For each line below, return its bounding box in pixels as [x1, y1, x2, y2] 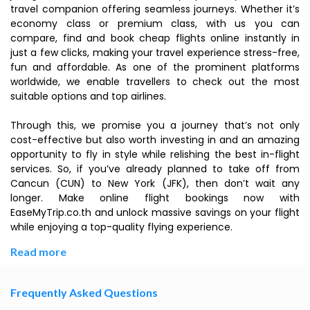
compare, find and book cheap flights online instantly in [10, 31, 300, 45]
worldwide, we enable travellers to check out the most [10, 75, 300, 89]
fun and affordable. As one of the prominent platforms [10, 60, 300, 74]
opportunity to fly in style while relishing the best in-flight [10, 147, 300, 161]
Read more [10, 245, 66, 258]
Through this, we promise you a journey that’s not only [10, 118, 300, 132]
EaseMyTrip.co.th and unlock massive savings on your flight [10, 206, 300, 219]
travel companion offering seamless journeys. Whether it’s [10, 2, 300, 16]
